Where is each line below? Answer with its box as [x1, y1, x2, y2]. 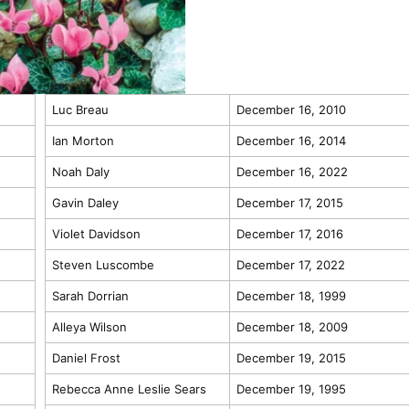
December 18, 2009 [236, 319, 348, 334]
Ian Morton [51, 132, 114, 148]
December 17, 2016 [236, 225, 343, 241]
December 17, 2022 [236, 257, 345, 272]
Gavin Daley [51, 194, 119, 210]
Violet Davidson [51, 225, 141, 241]
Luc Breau [51, 101, 109, 117]
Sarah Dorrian [51, 288, 129, 303]
